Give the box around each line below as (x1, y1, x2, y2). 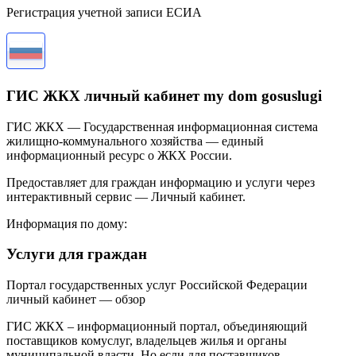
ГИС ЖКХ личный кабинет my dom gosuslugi (6, 87, 322, 105)
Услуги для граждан (6, 246, 147, 263)
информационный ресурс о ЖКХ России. (6, 148, 232, 162)
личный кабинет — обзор (6, 292, 145, 307)
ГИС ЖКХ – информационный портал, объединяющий (6, 319, 308, 334)
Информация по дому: (6, 216, 127, 230)
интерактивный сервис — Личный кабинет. (6, 189, 246, 203)
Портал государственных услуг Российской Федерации (6, 278, 308, 292)
